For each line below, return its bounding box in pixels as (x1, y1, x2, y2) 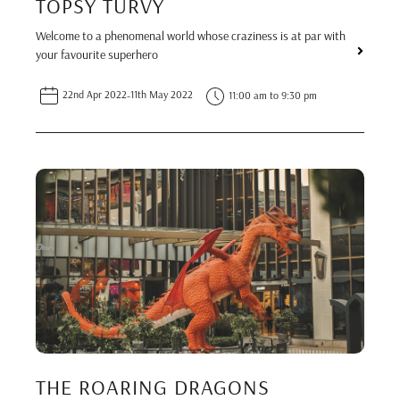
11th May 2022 (130, 87, 193, 102)
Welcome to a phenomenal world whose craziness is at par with (36, 28, 346, 45)
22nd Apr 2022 (62, 87, 127, 102)
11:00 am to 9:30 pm (229, 87, 317, 102)
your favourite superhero (36, 46, 158, 63)
